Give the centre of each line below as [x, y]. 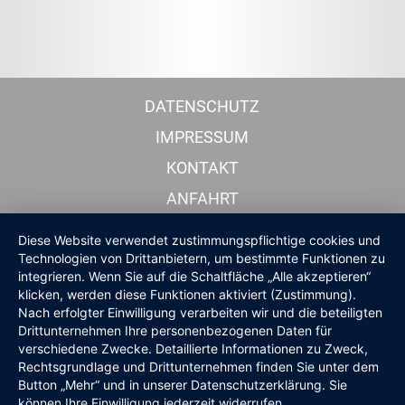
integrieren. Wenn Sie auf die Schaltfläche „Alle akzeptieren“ [194, 276]
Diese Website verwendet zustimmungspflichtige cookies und [199, 240]
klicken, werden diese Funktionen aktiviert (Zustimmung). [187, 294]
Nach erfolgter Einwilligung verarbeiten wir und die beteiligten [200, 312]
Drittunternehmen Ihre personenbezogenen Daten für [175, 330]
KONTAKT [202, 168]
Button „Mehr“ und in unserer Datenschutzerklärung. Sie [183, 385]
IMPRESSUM [202, 137]
